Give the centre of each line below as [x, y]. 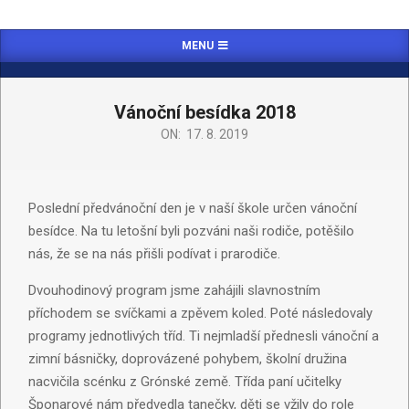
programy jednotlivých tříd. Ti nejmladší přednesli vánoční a [204, 336]
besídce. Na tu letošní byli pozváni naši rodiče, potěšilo [191, 231]
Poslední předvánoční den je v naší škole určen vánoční [193, 209]
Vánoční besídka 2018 [204, 113]
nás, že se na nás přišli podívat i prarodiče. [154, 254]
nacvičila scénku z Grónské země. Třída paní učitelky [185, 382]
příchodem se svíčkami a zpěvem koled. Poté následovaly [200, 314]
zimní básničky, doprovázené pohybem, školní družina [188, 359]
